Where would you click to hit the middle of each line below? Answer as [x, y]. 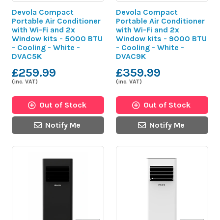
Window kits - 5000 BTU [57, 38]
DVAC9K [131, 56]
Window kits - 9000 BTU [161, 38]
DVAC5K [27, 56]
